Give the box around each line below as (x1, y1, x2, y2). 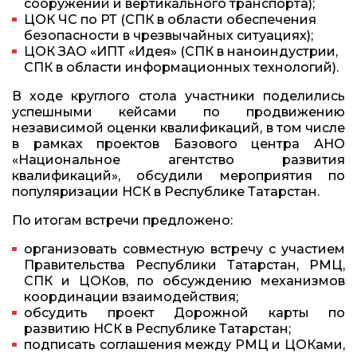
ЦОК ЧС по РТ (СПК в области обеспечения (24, 12, 316, 27)
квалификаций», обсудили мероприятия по (12, 168, 345, 183)
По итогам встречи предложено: (12, 213, 236, 228)
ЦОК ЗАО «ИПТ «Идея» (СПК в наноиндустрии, (24, 44, 338, 59)
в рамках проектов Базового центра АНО (12, 136, 345, 151)
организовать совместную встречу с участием (24, 241, 345, 257)
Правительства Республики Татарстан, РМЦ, (24, 257, 345, 273)
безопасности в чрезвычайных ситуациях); (24, 28, 313, 43)
